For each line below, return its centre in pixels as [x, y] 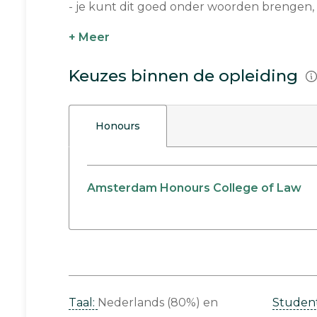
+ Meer [89, 37]
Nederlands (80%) [149, 302]
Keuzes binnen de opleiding [185, 76]
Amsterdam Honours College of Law [194, 188]
